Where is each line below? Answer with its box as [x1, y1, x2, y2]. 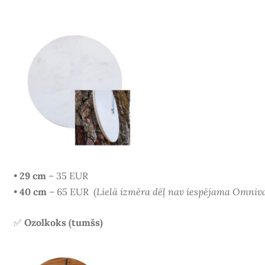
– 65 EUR [46, 185, 93, 198]
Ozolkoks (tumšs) [24, 216, 103, 229]
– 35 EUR [46, 169, 88, 182]
